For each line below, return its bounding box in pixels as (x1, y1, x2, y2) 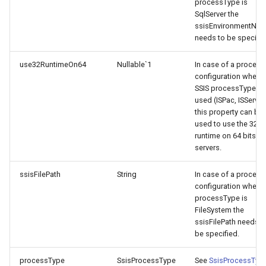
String (117, 170, 137, 179)
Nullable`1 (117, 60, 151, 69)
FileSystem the (195, 205, 244, 214)
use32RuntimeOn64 (20, 60, 86, 69)
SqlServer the (195, 9, 239, 18)
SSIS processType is (195, 84, 264, 93)
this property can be (195, 107, 263, 116)
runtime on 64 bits (195, 131, 256, 140)
